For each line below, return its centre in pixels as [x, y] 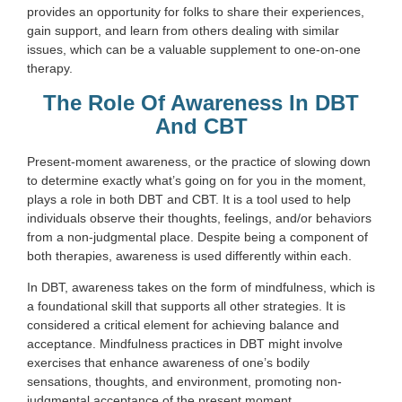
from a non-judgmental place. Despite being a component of [197, 236]
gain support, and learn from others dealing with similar [183, 31]
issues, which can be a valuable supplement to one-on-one [194, 50]
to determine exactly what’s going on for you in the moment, [197, 180]
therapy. [50, 69]
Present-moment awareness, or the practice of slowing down [199, 161]
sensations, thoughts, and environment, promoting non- [184, 382]
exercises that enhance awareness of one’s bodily [168, 363]
